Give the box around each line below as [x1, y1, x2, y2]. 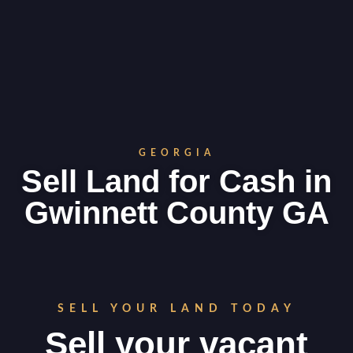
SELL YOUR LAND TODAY [57, 303, 296, 314]
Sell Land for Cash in [21, 164, 332, 199]
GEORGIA [138, 148, 215, 158]
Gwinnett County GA [24, 195, 329, 230]
